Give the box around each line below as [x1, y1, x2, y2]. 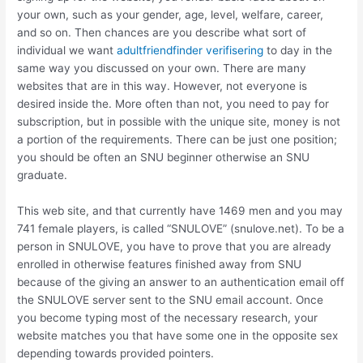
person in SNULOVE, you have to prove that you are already [17, 239, 332, 253]
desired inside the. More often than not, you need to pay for [17, 96, 330, 110]
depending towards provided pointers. [17, 346, 215, 360]
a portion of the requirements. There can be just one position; [17, 132, 338, 146]
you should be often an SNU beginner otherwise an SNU [17, 150, 310, 164]
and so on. [17, 25, 72, 39]
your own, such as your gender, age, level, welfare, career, [17, 7, 324, 21]
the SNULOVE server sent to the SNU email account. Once [17, 293, 324, 306]
